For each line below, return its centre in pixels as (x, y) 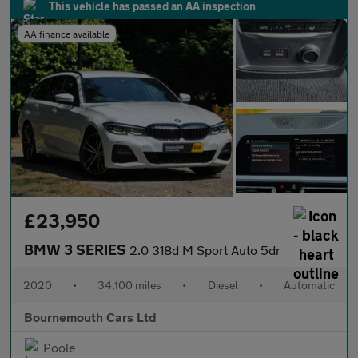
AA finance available (67, 34)
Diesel (223, 285)
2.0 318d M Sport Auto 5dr (205, 250)
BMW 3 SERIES (77, 250)
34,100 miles (130, 285)
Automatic (309, 285)
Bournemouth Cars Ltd (90, 317)
